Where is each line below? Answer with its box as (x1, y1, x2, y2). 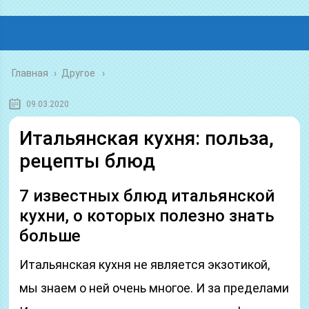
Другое (61, 68, 96, 79)
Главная (12, 68, 49, 79)
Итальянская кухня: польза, (19, 127, 275, 150)
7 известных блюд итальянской (19, 186, 275, 206)
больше (19, 226, 81, 246)
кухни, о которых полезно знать (19, 206, 275, 226)
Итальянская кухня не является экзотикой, (19, 257, 270, 272)
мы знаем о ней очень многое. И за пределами (19, 281, 290, 295)
